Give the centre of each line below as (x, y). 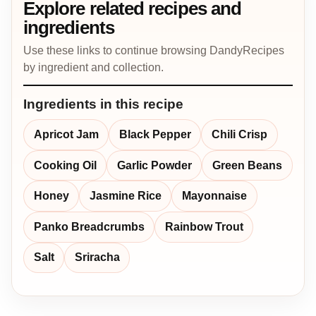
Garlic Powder (154, 165)
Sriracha (97, 257)
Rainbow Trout (204, 226)
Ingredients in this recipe (103, 104)
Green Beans (247, 165)
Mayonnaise (214, 196)
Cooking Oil (65, 165)
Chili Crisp (239, 135)
